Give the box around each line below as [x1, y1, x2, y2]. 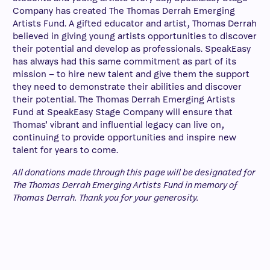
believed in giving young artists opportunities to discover [13, 31, 257, 42]
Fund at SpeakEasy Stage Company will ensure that [13, 107, 233, 118]
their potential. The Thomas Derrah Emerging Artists [13, 94, 235, 105]
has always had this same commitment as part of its [13, 56, 236, 67]
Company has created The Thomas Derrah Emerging [13, 5, 235, 17]
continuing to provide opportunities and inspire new [13, 132, 236, 143]
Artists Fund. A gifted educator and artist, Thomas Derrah [13, 18, 257, 30]
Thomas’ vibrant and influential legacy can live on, [13, 119, 224, 131]
